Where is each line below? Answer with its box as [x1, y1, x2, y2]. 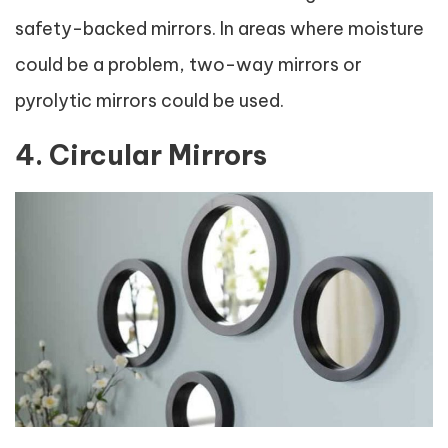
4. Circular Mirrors [15, 137, 267, 172]
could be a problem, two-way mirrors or [15, 52, 362, 76]
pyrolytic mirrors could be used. [15, 88, 284, 112]
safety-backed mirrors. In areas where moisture [15, 16, 424, 40]
